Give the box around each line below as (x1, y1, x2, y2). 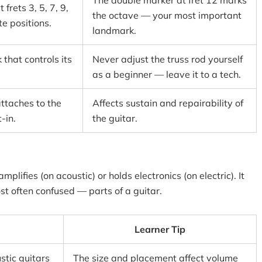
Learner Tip (135, 223, 185, 235)
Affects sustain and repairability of (92, 97, 243, 109)
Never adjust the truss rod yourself (92, 53, 243, 65)
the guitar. (92, 112, 137, 124)
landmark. (92, 25, 136, 36)
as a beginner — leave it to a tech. (92, 68, 241, 80)
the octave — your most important (92, 9, 242, 21)
